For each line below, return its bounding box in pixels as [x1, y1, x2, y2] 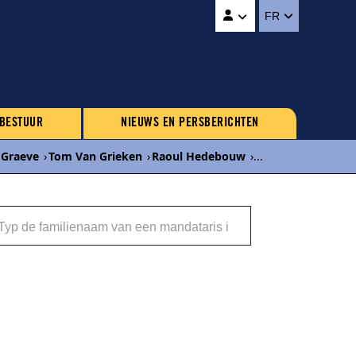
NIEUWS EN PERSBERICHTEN [121, 117, 259, 130]
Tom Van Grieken [48, 149, 142, 164]
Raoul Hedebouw [152, 149, 246, 164]
